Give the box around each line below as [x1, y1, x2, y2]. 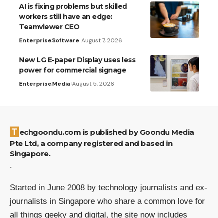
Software [52, 36, 79, 44]
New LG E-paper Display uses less [19, 55, 135, 64]
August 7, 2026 [81, 36, 122, 44]
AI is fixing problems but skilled [19, 1, 127, 11]
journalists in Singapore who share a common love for [10, 196, 205, 206]
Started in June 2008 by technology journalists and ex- [10, 182, 207, 192]
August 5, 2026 [72, 79, 114, 88]
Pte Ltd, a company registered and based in [10, 138, 172, 148]
